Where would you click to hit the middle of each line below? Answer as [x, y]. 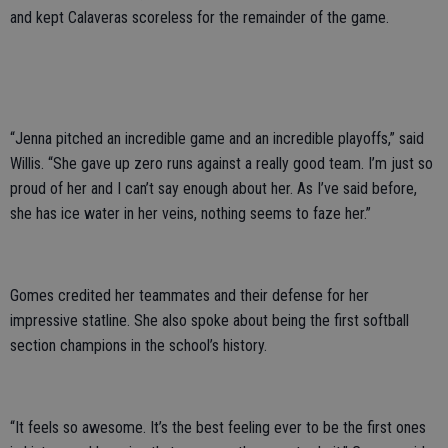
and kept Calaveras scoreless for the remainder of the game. [199, 17]
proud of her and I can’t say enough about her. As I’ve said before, [213, 188]
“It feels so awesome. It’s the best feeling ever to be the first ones [218, 427]
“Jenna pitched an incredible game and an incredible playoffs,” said [217, 138]
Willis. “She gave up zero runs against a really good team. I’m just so [221, 163]
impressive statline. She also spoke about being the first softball [209, 320]
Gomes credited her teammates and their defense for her [189, 295]
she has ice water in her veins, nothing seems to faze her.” [190, 213]
